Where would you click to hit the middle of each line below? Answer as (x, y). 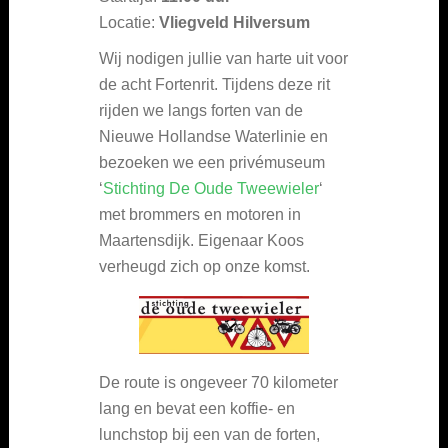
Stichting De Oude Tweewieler (211, 188)
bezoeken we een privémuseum (212, 162)
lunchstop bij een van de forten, (209, 434)
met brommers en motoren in (200, 214)
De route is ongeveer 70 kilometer (218, 382)
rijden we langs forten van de (201, 110)
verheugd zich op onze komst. (204, 266)
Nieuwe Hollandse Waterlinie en (213, 136)
